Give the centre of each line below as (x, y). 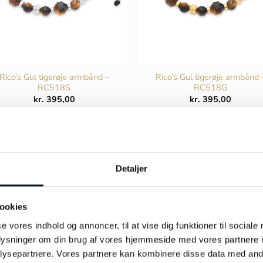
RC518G (211, 87)
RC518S (54, 87)
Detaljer (131, 168)
